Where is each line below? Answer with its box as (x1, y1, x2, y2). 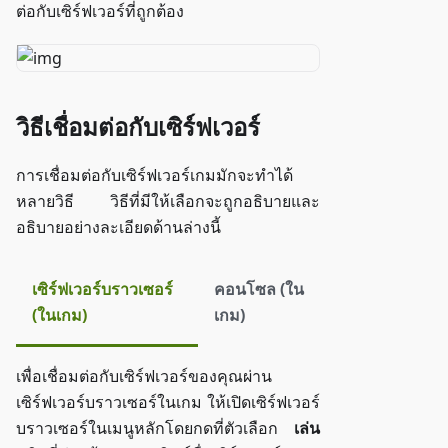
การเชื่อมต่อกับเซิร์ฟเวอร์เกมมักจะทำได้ (16, 164, 293, 187)
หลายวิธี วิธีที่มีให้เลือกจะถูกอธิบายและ (16, 190, 320, 213)
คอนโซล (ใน (213, 278, 304, 301)
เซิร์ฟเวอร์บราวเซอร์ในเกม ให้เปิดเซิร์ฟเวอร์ (16, 391, 320, 414)
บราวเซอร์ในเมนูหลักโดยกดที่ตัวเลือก (16, 417, 294, 440)
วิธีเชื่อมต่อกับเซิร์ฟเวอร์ (16, 110, 260, 144)
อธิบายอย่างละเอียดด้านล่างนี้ (16, 216, 221, 239)
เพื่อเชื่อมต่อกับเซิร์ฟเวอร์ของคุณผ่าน (16, 365, 272, 388)
